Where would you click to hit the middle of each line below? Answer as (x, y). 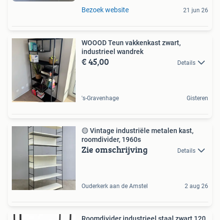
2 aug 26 (196, 186)
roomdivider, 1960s (111, 139)
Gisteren (197, 98)
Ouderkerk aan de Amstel (115, 186)
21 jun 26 (196, 10)
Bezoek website (105, 10)
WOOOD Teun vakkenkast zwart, (131, 42)
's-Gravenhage (100, 98)
